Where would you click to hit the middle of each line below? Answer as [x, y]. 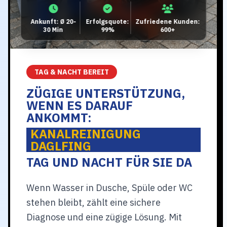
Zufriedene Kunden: [168, 22]
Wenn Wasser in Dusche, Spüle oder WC [109, 188]
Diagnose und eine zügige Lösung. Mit [104, 217]
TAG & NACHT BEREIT [72, 72]
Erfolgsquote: [107, 22]
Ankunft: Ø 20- [53, 22]
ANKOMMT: [59, 118]
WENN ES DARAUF [80, 105]
